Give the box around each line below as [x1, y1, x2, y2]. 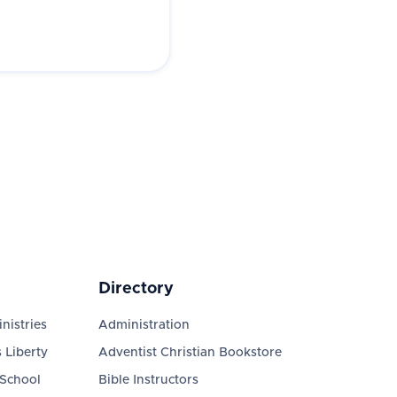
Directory [97, 281, 174, 297]
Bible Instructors [97, 374, 198, 386]
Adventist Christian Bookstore [97, 346, 282, 359]
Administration [97, 319, 190, 331]
